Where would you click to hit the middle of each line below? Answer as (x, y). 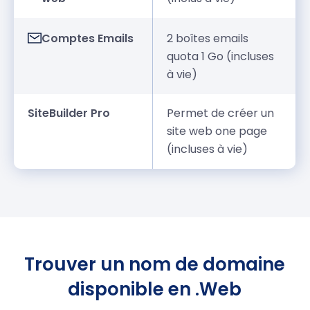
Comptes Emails (88, 39)
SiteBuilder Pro (69, 113)
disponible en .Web (155, 290)
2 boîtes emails (208, 39)
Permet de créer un (221, 113)
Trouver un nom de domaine (155, 265)
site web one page (217, 131)
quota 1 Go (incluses (221, 57)
